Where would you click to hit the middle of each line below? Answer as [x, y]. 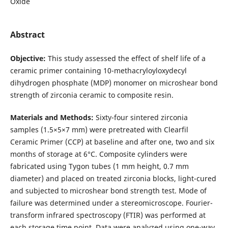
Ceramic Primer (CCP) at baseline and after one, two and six [112, 142]
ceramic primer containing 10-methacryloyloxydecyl [98, 70]
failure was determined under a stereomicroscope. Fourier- [111, 203]
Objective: [29, 58]
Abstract [27, 34]
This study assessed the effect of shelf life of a [126, 58]
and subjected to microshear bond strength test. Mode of [108, 191]
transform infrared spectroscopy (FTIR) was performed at [108, 215]
